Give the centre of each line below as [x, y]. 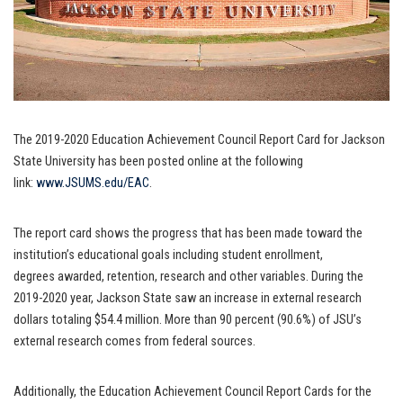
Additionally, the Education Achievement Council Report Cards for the [193, 392]
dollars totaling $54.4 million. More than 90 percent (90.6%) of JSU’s [188, 320]
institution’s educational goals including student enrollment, [168, 255]
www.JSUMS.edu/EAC [93, 184]
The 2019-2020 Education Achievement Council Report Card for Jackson [199, 140]
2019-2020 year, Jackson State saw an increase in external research [188, 299]
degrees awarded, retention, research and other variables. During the [188, 277]
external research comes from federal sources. [134, 342]
